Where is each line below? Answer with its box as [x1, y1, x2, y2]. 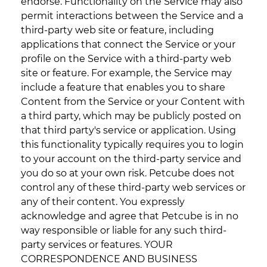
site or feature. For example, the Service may [21, 67, 232, 79]
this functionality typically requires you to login [21, 139, 244, 151]
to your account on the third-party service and [21, 153, 241, 165]
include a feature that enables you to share [21, 82, 225, 94]
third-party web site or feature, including [21, 24, 214, 36]
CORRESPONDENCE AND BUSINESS [21, 253, 197, 265]
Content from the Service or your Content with [21, 96, 245, 108]
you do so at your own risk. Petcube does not [21, 167, 235, 179]
